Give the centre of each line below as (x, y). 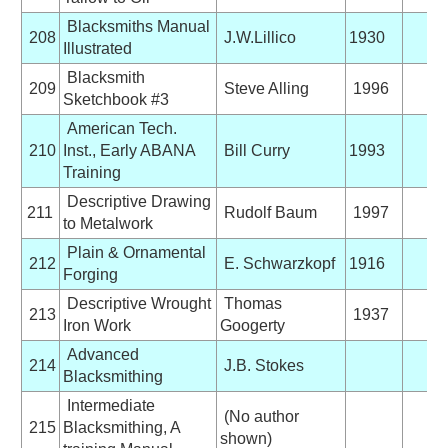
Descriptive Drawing (136, 201)
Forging (90, 274)
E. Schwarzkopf (277, 263)
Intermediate (108, 405)
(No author (259, 416)
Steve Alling (264, 88)
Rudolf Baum (268, 212)
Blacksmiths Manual (136, 26)
